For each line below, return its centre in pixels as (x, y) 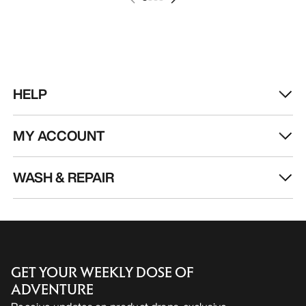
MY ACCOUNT (59, 136)
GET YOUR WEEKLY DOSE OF (102, 273)
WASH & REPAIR (64, 178)
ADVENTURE (52, 290)
